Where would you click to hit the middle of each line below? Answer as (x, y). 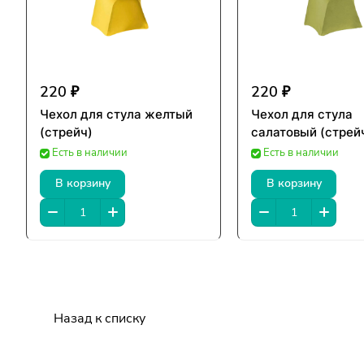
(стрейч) (66, 132)
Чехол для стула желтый (116, 114)
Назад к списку (100, 319)
